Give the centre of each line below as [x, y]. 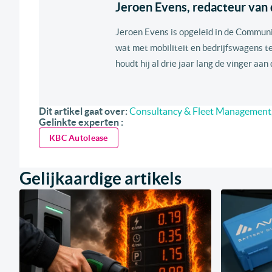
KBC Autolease [79, 138]
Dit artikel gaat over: [83, 111]
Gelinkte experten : [81, 122]
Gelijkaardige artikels [100, 179]
